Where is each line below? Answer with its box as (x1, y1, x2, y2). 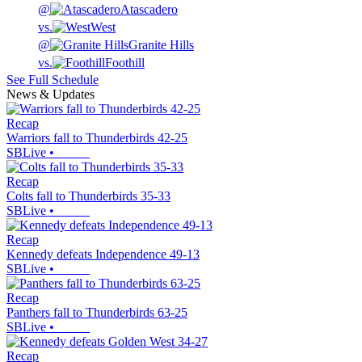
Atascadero (120, 2, 178, 17)
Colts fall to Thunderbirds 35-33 (6, 189, 170, 204)
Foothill (105, 56, 145, 70)
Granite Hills (128, 38, 194, 53)
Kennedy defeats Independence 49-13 (6, 247, 200, 262)
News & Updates (6, 87, 95, 102)
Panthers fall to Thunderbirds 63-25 (6, 305, 187, 320)
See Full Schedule (6, 73, 99, 87)
